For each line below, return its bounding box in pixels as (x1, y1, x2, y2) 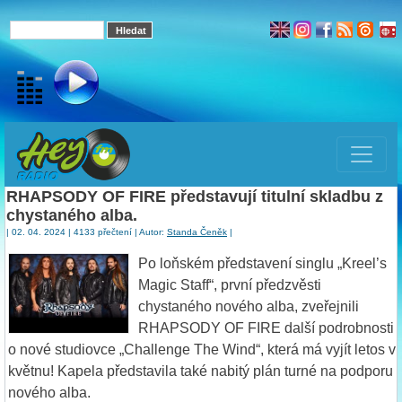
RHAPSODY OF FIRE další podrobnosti (138, 319, 394, 336)
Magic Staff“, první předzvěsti (138, 276, 321, 293)
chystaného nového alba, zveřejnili (138, 298, 359, 314)
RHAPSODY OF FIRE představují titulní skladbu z (6, 187, 383, 205)
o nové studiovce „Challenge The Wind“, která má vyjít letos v (8, 341, 396, 357)
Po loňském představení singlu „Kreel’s (138, 255, 387, 271)
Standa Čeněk (167, 226, 227, 237)
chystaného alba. (6, 205, 137, 224)
